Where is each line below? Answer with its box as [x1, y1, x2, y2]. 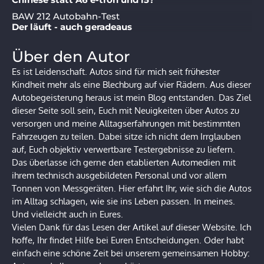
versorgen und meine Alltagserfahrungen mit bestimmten [12, 117, 240, 129]
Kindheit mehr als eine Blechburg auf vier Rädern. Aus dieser [12, 78, 251, 90]
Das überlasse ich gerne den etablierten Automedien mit [12, 156, 236, 168]
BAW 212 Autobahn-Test [12, 10, 120, 22]
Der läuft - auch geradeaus [12, 21, 132, 32]
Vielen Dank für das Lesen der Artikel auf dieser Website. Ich [12, 221, 251, 233]
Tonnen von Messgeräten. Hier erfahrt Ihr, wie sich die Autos [12, 182, 252, 194]
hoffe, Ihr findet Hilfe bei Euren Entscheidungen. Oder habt [12, 234, 244, 246]
